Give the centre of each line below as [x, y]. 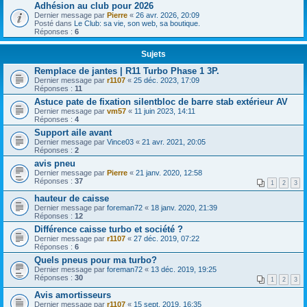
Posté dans [54, 23]
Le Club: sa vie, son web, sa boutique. [137, 23]
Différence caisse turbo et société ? [109, 229]
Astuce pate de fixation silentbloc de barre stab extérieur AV [161, 101]
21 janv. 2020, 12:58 [169, 172]
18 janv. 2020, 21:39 [184, 207]
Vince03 [120, 142]
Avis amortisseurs [73, 295]
